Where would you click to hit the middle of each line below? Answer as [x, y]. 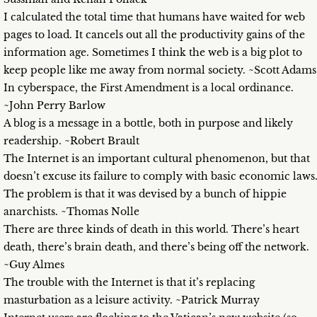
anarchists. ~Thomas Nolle [71, 212]
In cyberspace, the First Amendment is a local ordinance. [149, 88]
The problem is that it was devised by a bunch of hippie [145, 194]
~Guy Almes [34, 265]
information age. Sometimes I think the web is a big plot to [153, 53]
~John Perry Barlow [54, 106]
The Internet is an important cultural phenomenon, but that [157, 159]
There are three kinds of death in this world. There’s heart [151, 230]
